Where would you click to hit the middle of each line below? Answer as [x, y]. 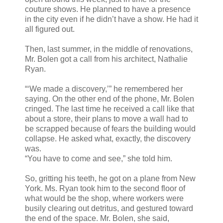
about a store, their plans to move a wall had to [107, 118]
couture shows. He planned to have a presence [108, 9]
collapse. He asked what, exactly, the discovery [108, 138]
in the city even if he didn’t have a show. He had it [111, 19]
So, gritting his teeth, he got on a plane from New [110, 178]
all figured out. [50, 29]
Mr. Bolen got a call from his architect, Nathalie [106, 59]
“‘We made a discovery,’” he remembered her [104, 89]
